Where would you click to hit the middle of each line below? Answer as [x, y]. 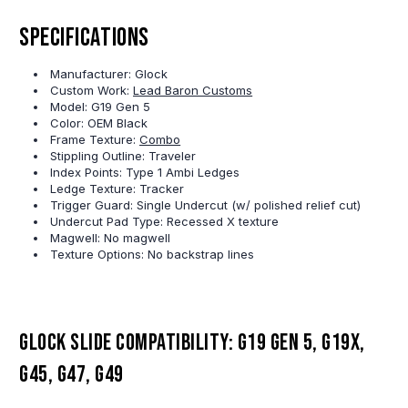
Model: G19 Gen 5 [101, 107]
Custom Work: [92, 91]
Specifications [84, 38]
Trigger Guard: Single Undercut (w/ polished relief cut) [206, 205]
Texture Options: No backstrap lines [153, 255]
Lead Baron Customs [193, 91]
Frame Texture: [95, 140]
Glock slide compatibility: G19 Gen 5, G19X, [192, 343]
